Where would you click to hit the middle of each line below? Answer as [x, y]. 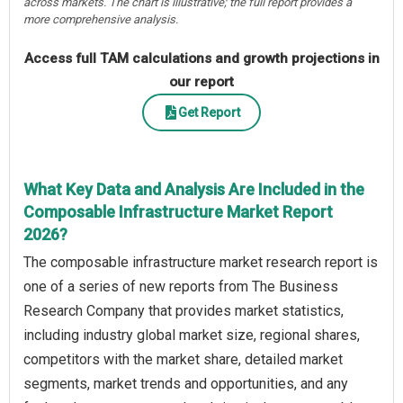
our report [201, 82]
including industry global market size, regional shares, [192, 336]
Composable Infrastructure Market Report [178, 212]
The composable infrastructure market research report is [201, 263]
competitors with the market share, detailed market [183, 360]
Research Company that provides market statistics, [184, 311]
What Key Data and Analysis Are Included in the [194, 190]
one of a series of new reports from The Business [181, 287]
